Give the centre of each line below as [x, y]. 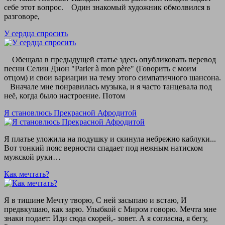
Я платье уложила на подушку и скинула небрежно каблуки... [110, 139]
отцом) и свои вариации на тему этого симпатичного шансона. [113, 77]
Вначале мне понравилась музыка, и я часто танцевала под [108, 86]
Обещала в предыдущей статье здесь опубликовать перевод [110, 59]
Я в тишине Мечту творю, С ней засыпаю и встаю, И [95, 200]
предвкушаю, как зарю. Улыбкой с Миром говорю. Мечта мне [110, 209]
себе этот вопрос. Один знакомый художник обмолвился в [107, 7]
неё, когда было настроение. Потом [65, 95]
